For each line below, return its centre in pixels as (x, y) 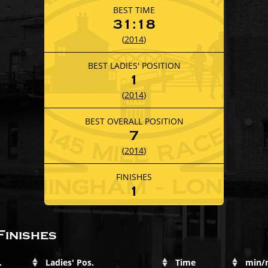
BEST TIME (134, 10)
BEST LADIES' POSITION (134, 65)
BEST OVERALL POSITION (134, 121)
